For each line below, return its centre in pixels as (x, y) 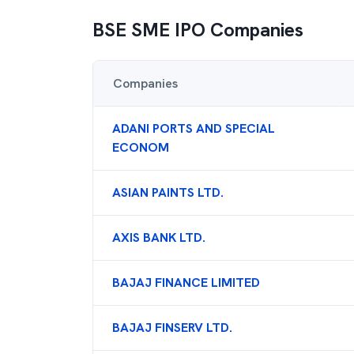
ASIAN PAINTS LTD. (168, 192)
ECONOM (141, 147)
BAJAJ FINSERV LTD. (172, 328)
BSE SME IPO (149, 30)
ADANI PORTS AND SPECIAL (194, 128)
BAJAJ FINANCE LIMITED (186, 282)
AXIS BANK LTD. (159, 237)
